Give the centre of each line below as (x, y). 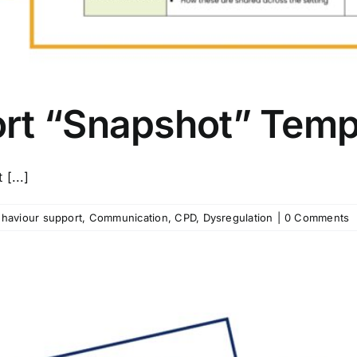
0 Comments (317, 218)
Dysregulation (238, 218)
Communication (128, 218)
